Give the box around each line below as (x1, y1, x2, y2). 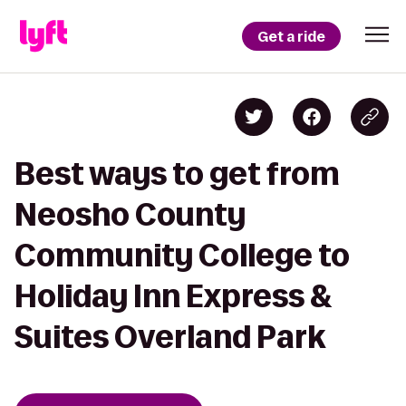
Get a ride (257, 26, 325, 46)
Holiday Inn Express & (14, 279, 333, 313)
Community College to (14, 238, 350, 272)
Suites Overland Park (14, 320, 325, 353)
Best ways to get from (14, 157, 340, 190)
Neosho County (14, 198, 246, 231)
